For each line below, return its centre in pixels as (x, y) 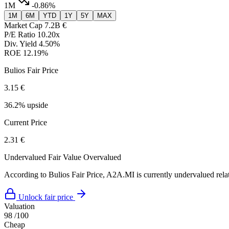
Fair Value (65, 157)
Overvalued (102, 157)
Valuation (19, 207)
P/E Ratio (20, 35)
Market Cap (23, 26)
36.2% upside (26, 105)
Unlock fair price (46, 197)
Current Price (26, 123)
